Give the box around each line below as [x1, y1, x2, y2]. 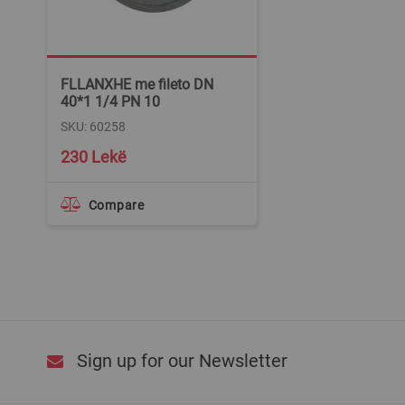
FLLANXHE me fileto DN [61, 76, 213, 93]
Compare [88, 198, 145, 212]
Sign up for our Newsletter [77, 350, 287, 372]
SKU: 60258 [61, 119, 126, 134]
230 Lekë [61, 147, 127, 166]
